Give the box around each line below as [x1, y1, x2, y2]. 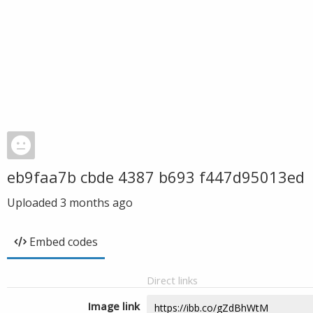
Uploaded [7, 195, 60, 210]
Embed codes [29, 234, 98, 249]
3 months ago [60, 195, 133, 210]
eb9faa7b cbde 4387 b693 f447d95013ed [7, 166, 305, 187]
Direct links [147, 273, 198, 287]
